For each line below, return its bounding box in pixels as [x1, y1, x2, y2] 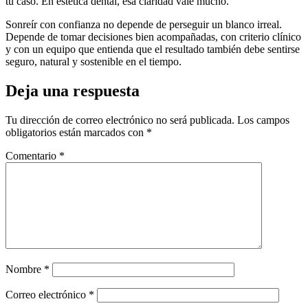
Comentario [5, 150, 59, 162]
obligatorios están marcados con [5, 126, 146, 139]
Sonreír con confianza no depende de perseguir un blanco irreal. [5, 19, 282, 31]
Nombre [5, 263, 44, 276]
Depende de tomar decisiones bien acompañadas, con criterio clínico [5, 31, 301, 43]
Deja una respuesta [5, 82, 140, 100]
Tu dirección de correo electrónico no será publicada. [5, 114, 234, 126]
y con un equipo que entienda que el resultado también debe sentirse [5, 43, 300, 56]
